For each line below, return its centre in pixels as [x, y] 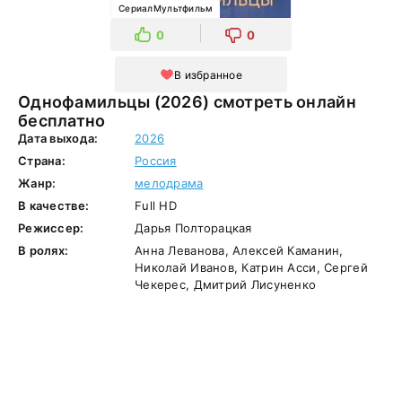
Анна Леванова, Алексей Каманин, [239, 250]
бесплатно [62, 121]
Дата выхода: [58, 138]
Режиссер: [51, 228]
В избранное [208, 74]
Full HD [156, 205]
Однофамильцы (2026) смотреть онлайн [86, 102]
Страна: [42, 161]
